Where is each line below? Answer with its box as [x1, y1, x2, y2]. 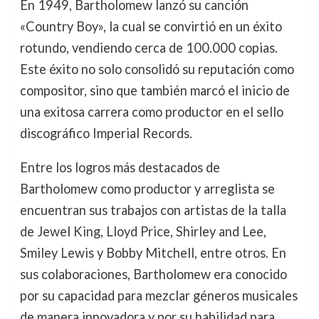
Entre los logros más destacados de [19, 159, 220, 176]
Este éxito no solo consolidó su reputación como [19, 61, 294, 77]
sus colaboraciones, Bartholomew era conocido [19, 266, 287, 283]
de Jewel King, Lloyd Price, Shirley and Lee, [19, 224, 266, 240]
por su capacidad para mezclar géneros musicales [19, 288, 298, 304]
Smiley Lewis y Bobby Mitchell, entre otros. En [19, 245, 286, 261]
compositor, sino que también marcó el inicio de [19, 82, 290, 98]
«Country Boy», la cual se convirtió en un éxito [19, 18, 282, 34]
